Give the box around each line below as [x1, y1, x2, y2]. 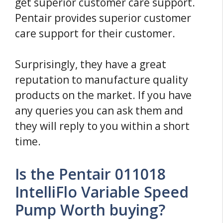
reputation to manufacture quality [15, 73, 188, 87]
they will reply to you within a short [15, 119, 190, 133]
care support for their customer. [15, 26, 175, 40]
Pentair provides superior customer [15, 10, 191, 25]
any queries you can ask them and [15, 104, 183, 118]
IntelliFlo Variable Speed [15, 181, 189, 202]
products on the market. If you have [15, 88, 192, 103]
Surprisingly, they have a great [15, 57, 166, 72]
